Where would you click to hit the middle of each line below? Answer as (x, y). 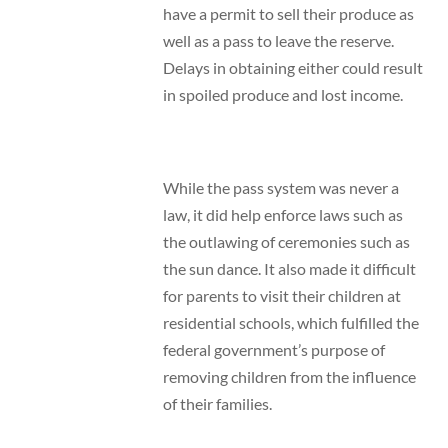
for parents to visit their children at (281, 295)
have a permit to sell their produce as (288, 14)
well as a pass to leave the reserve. (278, 41)
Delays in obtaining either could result (292, 68)
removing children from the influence (289, 376)
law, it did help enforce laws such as (282, 214)
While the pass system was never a (280, 187)
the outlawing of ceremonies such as (286, 241)
